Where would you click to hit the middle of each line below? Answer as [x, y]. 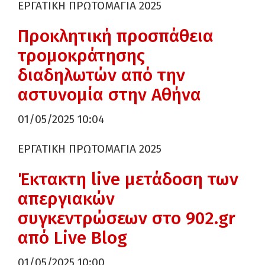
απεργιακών [66, 199]
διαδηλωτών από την [101, 75]
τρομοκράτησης [81, 56]
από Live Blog [72, 238]
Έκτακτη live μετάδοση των [128, 179]
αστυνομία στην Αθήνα [109, 95]
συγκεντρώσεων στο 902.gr [127, 218]
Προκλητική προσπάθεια [116, 36]
